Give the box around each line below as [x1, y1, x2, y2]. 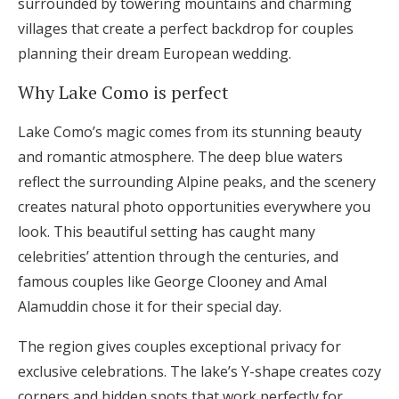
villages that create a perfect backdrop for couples [18, 19, 354, 38]
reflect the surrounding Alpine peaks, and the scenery [18, 172, 376, 191]
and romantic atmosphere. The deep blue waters [18, 147, 343, 167]
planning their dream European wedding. [18, 44, 291, 63]
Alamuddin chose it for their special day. [18, 297, 281, 316]
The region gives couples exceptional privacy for [18, 337, 341, 356]
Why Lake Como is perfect [18, 80, 229, 104]
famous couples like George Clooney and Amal [18, 272, 327, 291]
